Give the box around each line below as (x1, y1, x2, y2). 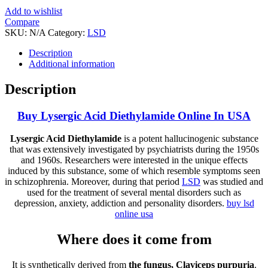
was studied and (200, 176, 263, 187)
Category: (48, 27, 87, 38)
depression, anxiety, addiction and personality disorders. (14, 198, 227, 209)
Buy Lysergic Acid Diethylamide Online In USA (17, 109, 251, 122)
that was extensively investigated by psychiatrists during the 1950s (9, 144, 259, 155)
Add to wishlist (5, 5, 62, 16)
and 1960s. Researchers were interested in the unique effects (20, 155, 248, 166)
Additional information (29, 58, 115, 69)
